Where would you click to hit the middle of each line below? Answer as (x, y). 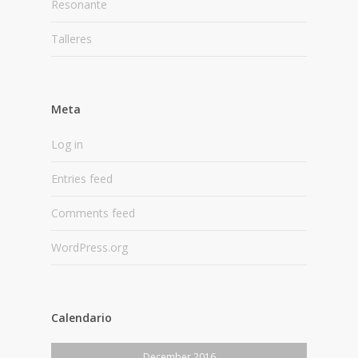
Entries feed (82, 179)
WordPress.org (89, 247)
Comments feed (93, 213)
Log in (67, 144)
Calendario (82, 318)
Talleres (72, 39)
